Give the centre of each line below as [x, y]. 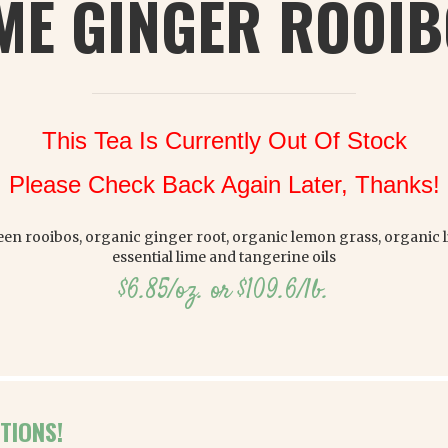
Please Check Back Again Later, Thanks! [224, 184]
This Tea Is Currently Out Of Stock [224, 140]
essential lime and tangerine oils [224, 257]
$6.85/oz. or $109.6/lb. [224, 291]
